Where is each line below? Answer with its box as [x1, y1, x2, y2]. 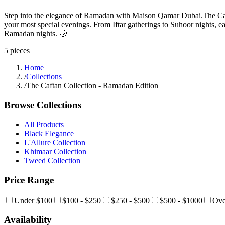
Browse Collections [4, 99, 81, 110]
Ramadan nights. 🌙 [4, 29, 67, 38]
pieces [10, 46, 30, 55]
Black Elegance [24, 129, 74, 138]
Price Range [4, 174, 54, 185]
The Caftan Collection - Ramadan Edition [26, 81, 158, 90]
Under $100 [14, 196, 52, 205]
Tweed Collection [24, 156, 80, 165]
